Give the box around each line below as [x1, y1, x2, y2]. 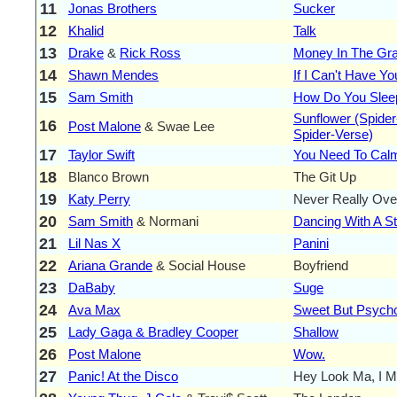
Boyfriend [293, 257, 348, 273]
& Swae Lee [141, 118, 214, 134]
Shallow [293, 323, 339, 339]
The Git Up [293, 168, 356, 184]
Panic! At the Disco [68, 368, 178, 384]
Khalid [68, 22, 104, 38]
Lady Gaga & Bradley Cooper [68, 323, 238, 339]
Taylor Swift [68, 146, 135, 162]
